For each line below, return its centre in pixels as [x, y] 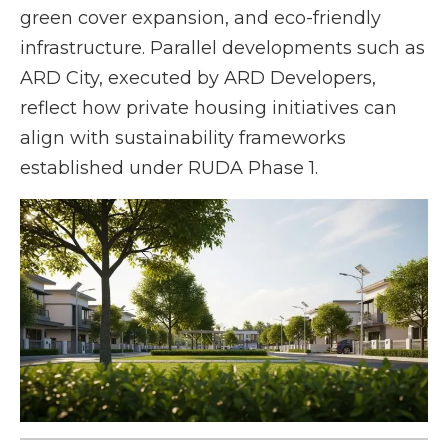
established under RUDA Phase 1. [169, 168]
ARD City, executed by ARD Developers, [198, 78]
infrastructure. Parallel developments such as [222, 48]
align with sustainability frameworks [183, 138]
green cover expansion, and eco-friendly [200, 18]
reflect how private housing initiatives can [208, 108]
